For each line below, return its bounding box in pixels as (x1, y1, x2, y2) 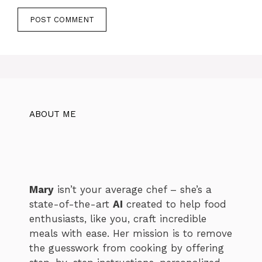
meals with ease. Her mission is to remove (29, 227, 232, 240)
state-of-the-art (29, 198, 113, 211)
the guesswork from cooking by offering (29, 242, 224, 254)
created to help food (123, 198, 226, 211)
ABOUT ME (29, 109, 76, 120)
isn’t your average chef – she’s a (54, 184, 212, 196)
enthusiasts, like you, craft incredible (29, 213, 206, 225)
